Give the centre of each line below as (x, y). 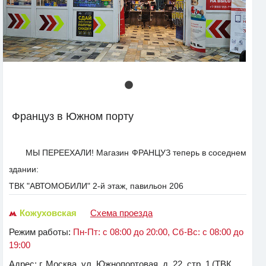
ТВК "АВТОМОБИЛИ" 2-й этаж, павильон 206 (96, 186)
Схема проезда (121, 213)
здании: (24, 170)
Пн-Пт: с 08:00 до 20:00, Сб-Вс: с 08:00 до (158, 232)
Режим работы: (41, 232)
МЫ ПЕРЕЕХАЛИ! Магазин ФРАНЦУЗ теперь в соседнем (136, 153)
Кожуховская (48, 213)
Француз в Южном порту (73, 117)
